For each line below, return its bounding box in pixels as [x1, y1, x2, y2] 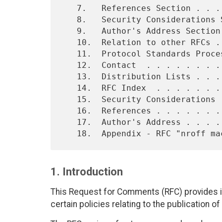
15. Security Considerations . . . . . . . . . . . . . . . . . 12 [61, 94, 77, 104]
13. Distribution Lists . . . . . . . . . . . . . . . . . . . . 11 [61, 71, 77, 81]
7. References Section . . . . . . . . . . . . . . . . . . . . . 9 [61, 3, 77, 13]
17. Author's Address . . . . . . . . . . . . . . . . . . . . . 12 [61, 117, 77, 127]
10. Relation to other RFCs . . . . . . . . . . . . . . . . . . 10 [61, 37, 77, 47]
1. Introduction [51, 166, 123, 178]
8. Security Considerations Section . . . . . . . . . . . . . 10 [61, 14, 77, 24]
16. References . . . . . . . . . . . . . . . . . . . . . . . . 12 [61, 106, 77, 115]
